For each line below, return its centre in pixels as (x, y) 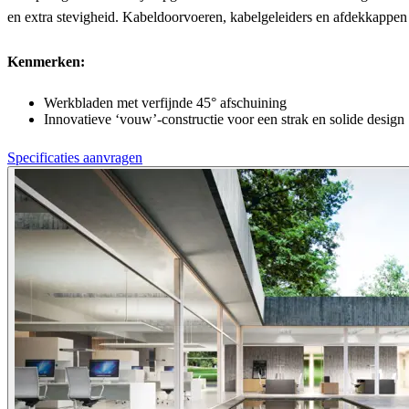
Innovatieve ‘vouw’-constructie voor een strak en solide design (224, 120)
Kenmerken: (46, 62)
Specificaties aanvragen (75, 158)
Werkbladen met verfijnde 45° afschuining (165, 103)
